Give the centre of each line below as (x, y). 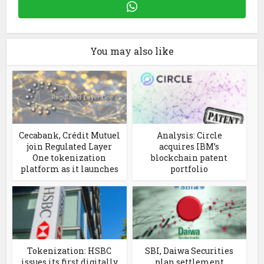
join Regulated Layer (70, 147)
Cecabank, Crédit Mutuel (69, 136)
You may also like (132, 51)
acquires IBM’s (189, 147)
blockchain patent (189, 158)
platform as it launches (69, 169)
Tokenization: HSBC (70, 251)
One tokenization (70, 158)
